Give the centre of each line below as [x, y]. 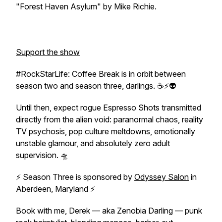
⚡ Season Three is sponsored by [75, 177]
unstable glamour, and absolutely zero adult [93, 143]
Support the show [48, 52]
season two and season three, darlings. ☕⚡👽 [96, 86]
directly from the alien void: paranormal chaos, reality [110, 119]
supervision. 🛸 [42, 155]
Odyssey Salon [162, 177]
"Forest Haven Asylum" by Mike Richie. [87, 6]
